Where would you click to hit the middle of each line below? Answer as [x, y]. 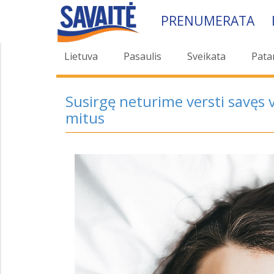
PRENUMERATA [207, 21]
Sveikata [206, 56]
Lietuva [81, 56]
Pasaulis [143, 56]
